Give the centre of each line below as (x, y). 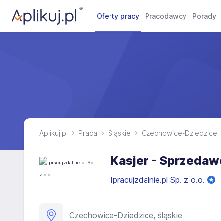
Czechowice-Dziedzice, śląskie (126, 215)
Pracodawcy (166, 16)
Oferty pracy (118, 16)
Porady (204, 16)
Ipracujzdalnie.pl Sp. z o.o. (159, 180)
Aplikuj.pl (54, 133)
